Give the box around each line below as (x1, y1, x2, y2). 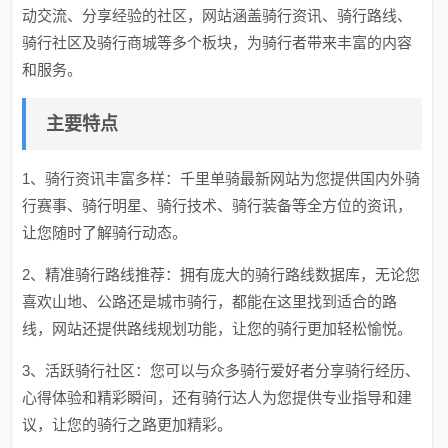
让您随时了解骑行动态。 (22, 224, 188, 241)
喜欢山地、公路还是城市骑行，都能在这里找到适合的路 (22, 293, 398, 310)
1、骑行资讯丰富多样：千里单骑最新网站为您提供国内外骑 (22, 170, 421, 187)
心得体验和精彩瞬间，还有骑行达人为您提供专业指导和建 (22, 389, 413, 406)
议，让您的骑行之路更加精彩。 (22, 416, 233, 433)
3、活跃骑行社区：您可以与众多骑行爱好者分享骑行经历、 (22, 362, 421, 379)
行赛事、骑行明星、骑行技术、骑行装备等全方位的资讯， (22, 197, 413, 214)
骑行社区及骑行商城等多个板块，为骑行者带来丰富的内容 (22, 34, 413, 51)
